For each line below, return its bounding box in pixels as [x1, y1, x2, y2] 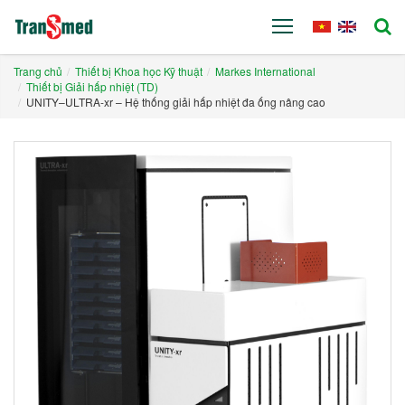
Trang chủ [14, 63, 62, 79]
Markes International [215, 63, 316, 79]
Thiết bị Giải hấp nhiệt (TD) [26, 79, 158, 94]
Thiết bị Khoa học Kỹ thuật [75, 63, 202, 79]
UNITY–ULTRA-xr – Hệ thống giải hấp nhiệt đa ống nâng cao [24, 94, 325, 109]
